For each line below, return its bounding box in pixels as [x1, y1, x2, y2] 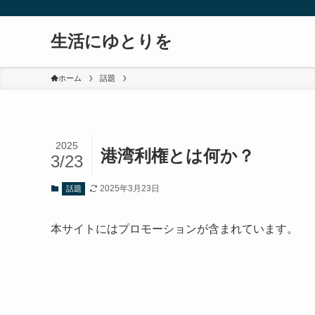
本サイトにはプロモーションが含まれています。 [51, 223, 298, 235]
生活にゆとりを [51, 32, 172, 51]
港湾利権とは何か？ [101, 146, 255, 165]
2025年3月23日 [99, 184, 160, 193]
